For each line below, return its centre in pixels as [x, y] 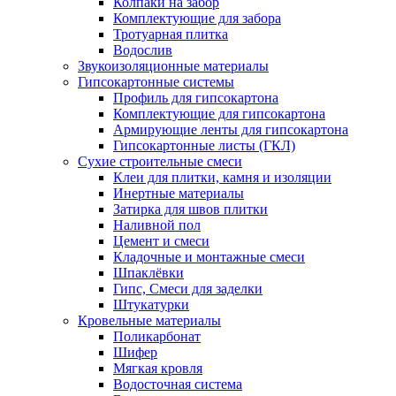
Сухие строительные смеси [160, 161]
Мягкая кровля [158, 368]
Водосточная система [178, 384]
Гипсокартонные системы [156, 82]
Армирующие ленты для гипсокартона [231, 129]
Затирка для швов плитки [190, 209]
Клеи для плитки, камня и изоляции [222, 177]
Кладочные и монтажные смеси [209, 257]
